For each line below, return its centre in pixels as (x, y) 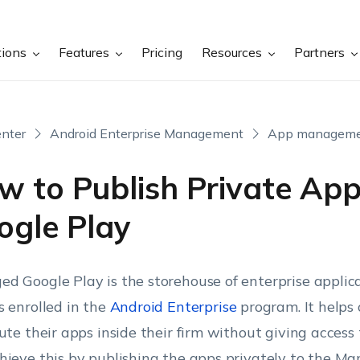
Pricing (162, 52)
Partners (321, 52)
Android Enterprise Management (146, 133)
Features (86, 52)
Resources (234, 52)
